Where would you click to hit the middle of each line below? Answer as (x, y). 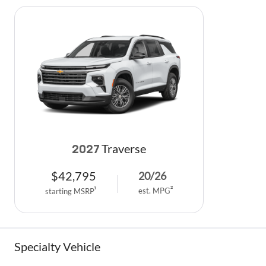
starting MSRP (70, 191)
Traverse (124, 149)
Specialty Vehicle (57, 247)
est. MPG (154, 190)
